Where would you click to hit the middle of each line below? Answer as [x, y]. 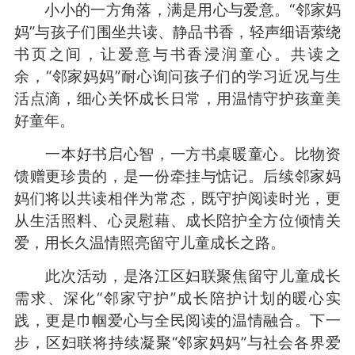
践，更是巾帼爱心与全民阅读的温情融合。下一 [177, 320]
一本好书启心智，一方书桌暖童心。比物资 [177, 153]
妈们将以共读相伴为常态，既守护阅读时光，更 [177, 198]
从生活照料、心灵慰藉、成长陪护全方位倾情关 [177, 220]
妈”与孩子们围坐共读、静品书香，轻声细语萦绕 [177, 31]
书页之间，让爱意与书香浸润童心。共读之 [177, 53]
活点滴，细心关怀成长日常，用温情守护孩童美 [177, 98]
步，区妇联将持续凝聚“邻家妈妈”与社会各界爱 [177, 342]
